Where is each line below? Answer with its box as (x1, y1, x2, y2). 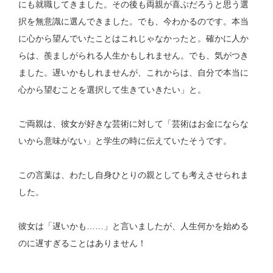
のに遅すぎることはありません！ (18, 238, 147, 249)
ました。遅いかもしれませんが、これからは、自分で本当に (18, 68, 249, 78)
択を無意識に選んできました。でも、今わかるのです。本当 (18, 16, 249, 27)
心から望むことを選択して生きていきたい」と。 (18, 85, 207, 95)
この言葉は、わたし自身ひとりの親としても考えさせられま (18, 170, 249, 180)
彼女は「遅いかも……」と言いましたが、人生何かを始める (18, 221, 249, 232)
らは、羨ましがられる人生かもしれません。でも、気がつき (18, 51, 249, 61)
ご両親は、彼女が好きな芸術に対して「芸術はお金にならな (18, 119, 249, 129)
